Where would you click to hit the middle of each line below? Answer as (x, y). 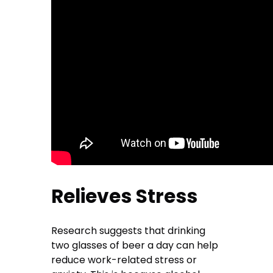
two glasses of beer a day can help (135, 246)
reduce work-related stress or (124, 260)
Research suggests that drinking (129, 231)
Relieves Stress (125, 197)
